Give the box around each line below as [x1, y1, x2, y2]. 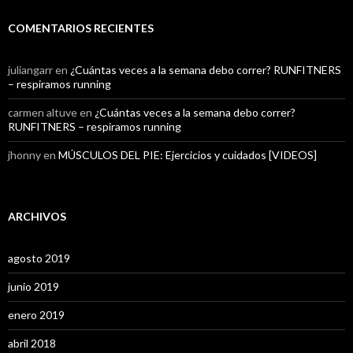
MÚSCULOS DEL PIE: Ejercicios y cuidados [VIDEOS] [58, 148, 317, 162]
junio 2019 [8, 280, 59, 294]
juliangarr [8, 63, 53, 77]
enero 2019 [8, 308, 65, 322]
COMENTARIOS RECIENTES [8, 21, 154, 35]
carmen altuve [8, 106, 77, 120]
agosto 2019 [8, 251, 70, 266]
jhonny [8, 148, 41, 162]
